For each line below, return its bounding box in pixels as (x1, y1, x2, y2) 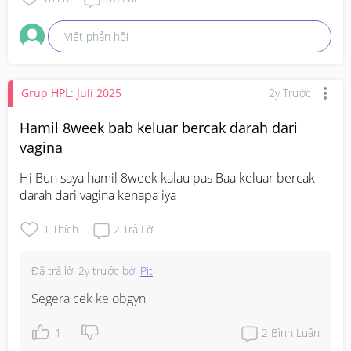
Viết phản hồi (64, 28, 129, 44)
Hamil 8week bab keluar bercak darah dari (20, 118, 298, 137)
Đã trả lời (31, 262, 78, 278)
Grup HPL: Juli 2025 (21, 85, 121, 101)
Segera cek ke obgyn (31, 289, 146, 307)
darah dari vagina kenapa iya (20, 186, 176, 204)
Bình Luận (271, 325, 320, 341)
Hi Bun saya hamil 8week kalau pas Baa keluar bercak (20, 168, 315, 186)
